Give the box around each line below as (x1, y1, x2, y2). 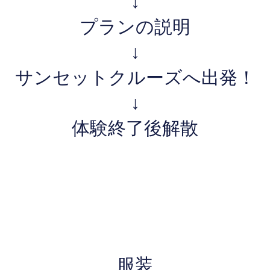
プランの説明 (80, 17, 190, 37)
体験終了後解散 (72, 119, 198, 139)
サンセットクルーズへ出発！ (14, 68, 256, 88)
